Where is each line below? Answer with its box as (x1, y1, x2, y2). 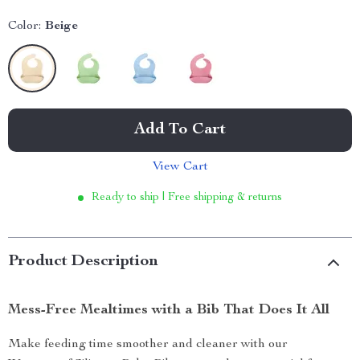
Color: (8, 20, 41, 33)
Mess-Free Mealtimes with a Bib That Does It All (8, 303, 329, 317)
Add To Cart (134, 122, 226, 138)
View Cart (152, 161, 208, 174)
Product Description (8, 254, 158, 270)
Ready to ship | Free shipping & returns (92, 192, 282, 203)
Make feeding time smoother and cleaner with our (8, 338, 288, 351)
